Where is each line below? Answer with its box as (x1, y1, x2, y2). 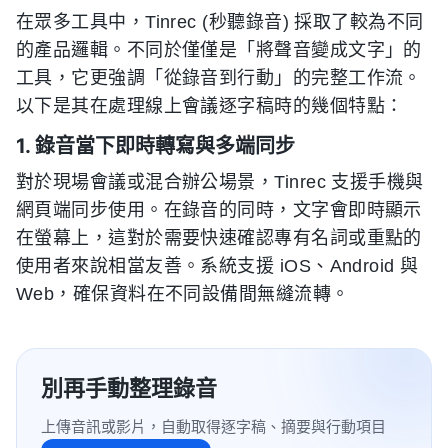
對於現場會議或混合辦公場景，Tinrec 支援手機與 (16, 171, 424, 192)
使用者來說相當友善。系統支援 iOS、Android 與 (16, 255, 419, 276)
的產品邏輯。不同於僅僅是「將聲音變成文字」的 (16, 39, 422, 60)
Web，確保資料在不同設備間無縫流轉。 (16, 283, 350, 304)
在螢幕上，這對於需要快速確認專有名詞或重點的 (16, 227, 422, 248)
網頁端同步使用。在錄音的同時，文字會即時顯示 (16, 199, 422, 220)
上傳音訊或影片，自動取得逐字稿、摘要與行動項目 (41, 416, 386, 436)
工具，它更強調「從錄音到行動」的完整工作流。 (16, 67, 422, 88)
